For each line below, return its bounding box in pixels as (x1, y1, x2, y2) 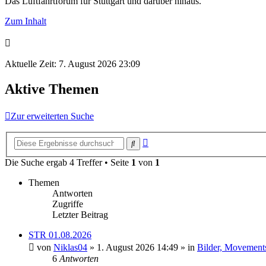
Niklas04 (53, 242, 87, 253)
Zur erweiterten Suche (11, 110, 94, 121)
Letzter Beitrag (52, 210, 108, 220)
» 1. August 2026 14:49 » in (87, 242, 197, 253)
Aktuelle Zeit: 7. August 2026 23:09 (5, 58, 140, 69)
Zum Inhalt (5, 15, 46, 26)
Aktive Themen (5, 81, 99, 97)
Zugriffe (52, 199, 83, 210)
